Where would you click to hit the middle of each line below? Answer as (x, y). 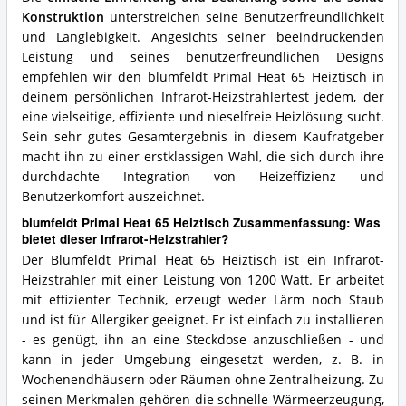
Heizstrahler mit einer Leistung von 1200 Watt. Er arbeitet (203, 280)
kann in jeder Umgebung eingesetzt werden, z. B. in (203, 359)
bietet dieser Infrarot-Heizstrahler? (125, 239)
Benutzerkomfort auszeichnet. (113, 196)
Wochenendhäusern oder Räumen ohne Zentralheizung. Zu (203, 379)
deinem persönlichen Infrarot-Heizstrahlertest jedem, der (203, 97)
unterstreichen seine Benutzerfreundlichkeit (244, 17)
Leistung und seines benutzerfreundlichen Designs (203, 57)
